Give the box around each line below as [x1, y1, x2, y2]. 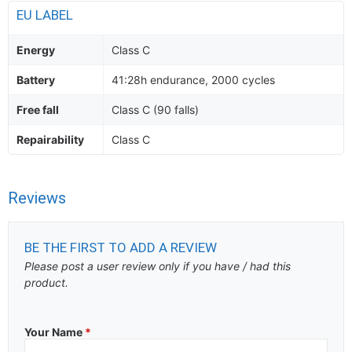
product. [24, 276, 68, 289]
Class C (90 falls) [112, 103, 199, 116]
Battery [16, 73, 55, 86]
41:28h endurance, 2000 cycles [112, 73, 275, 86]
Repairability [16, 133, 84, 146]
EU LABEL [16, 7, 76, 23]
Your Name [24, 325, 85, 339]
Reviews [8, 189, 66, 207]
